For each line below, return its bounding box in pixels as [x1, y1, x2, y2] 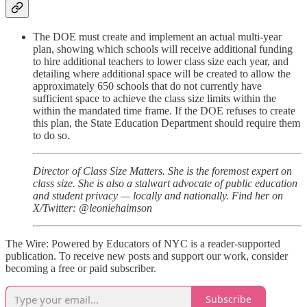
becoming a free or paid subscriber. [5, 262, 156, 274]
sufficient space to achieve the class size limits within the [33, 92, 276, 104]
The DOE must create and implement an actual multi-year [33, 30, 282, 42]
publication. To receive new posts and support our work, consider [5, 249, 288, 262]
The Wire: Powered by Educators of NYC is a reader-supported [5, 237, 280, 249]
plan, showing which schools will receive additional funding [33, 42, 293, 55]
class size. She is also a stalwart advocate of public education [33, 177, 297, 189]
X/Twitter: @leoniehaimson [33, 201, 152, 214]
